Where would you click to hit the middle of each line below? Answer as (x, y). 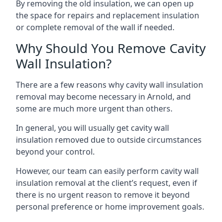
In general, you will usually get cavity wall (92, 128)
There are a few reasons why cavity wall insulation (110, 85)
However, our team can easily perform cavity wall (107, 171)
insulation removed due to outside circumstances (109, 140)
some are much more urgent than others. (94, 109)
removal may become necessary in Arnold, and (103, 97)
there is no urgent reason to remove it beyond (103, 195)
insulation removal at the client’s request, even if (107, 183)
